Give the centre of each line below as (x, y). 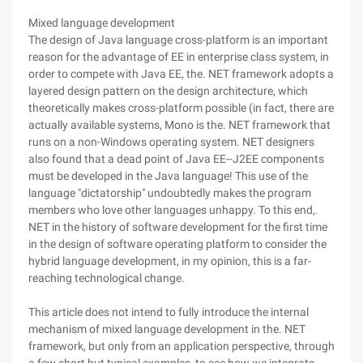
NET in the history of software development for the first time (178, 227)
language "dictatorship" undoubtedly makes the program (170, 193)
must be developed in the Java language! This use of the (168, 176)
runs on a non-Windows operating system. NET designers (171, 142)
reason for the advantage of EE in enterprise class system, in (179, 57)
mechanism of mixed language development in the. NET (167, 329)
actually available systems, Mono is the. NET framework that (179, 125)
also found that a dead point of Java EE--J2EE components (176, 159)
